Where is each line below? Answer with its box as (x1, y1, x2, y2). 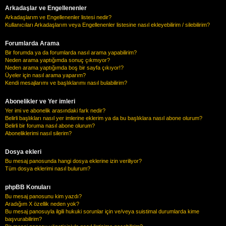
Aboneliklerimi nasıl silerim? (5, 130, 72, 136)
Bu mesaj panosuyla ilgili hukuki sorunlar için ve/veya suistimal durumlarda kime (5, 208, 199, 214)
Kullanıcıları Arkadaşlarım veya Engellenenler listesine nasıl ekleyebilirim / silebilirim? (5, 21, 210, 28)
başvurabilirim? (5, 215, 42, 222)
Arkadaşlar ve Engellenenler (5, 4, 87, 12)
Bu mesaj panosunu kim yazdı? (5, 193, 82, 199)
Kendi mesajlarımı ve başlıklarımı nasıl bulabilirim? (5, 79, 127, 86)
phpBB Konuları (5, 183, 50, 191)
